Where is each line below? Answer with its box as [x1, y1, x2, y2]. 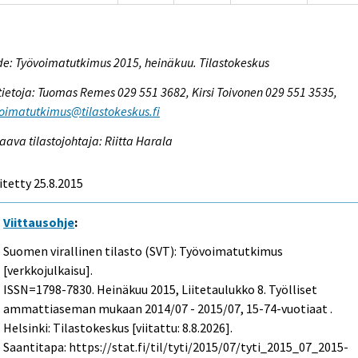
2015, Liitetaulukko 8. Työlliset [148, 281, 318, 298]
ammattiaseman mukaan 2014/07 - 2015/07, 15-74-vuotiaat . [3, 300, 333, 317]
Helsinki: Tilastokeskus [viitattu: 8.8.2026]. [3, 320, 233, 336]
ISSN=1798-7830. [3, 281, 97, 298]
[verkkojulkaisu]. [3, 262, 93, 279]
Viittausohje [3, 213, 75, 230]
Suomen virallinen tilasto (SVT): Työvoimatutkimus [3, 243, 284, 260]
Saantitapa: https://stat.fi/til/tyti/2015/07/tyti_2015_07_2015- [3, 339, 349, 356]
